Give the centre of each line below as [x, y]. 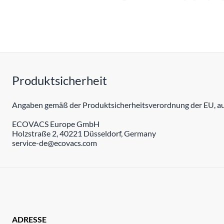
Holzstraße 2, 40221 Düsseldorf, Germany [84, 133]
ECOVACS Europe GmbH [56, 123]
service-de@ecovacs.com [54, 142]
